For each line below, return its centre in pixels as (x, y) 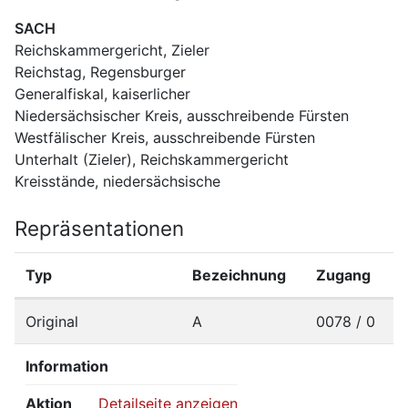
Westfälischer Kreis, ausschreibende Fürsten (165, 138)
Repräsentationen (99, 228)
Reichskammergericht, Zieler (112, 51)
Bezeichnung (239, 275)
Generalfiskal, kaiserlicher (102, 94)
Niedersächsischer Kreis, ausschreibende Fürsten (182, 116)
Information (67, 366)
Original (52, 321)
